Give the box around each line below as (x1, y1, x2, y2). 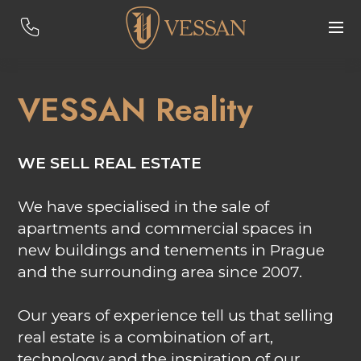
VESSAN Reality (18, 85, 254, 133)
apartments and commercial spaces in (18, 219, 313, 239)
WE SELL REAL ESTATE (18, 154, 202, 173)
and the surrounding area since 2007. (18, 263, 303, 282)
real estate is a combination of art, (18, 328, 274, 347)
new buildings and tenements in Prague (18, 241, 326, 260)
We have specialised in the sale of (18, 197, 270, 217)
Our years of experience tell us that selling (18, 306, 334, 326)
